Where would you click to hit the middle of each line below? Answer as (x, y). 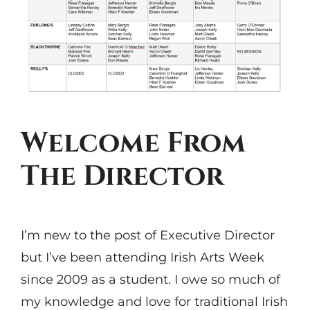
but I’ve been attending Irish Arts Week (142, 257)
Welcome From (133, 144)
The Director (122, 177)
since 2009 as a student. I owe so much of (150, 279)
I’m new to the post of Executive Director (147, 235)
